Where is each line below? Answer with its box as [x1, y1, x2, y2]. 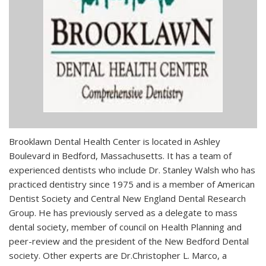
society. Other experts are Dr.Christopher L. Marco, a [9, 249, 227, 262]
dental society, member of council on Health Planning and [9, 221, 242, 233]
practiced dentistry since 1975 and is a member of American [9, 178, 255, 191]
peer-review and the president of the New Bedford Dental [9, 235, 249, 248]
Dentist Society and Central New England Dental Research [9, 192, 246, 205]
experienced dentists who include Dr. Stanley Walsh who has [9, 164, 255, 176]
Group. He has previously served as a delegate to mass [9, 207, 237, 219]
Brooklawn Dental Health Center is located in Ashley [9, 135, 220, 148]
